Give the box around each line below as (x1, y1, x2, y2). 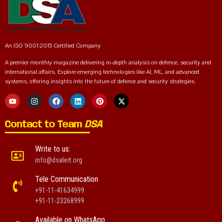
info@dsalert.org (35, 156, 82, 165)
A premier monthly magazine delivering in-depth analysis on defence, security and (5, 58, 211, 67)
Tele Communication (35, 174, 98, 184)
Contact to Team (5, 119, 85, 130)
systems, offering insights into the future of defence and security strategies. (5, 77, 196, 86)
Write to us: (35, 144, 70, 154)
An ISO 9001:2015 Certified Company (5, 42, 101, 50)
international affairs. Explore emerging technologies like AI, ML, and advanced (5, 68, 199, 76)
